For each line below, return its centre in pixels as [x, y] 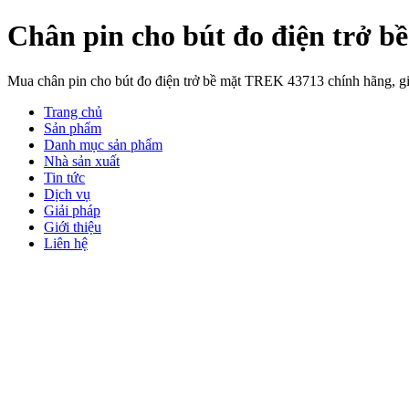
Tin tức [64, 177]
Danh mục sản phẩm [103, 144]
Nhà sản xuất [82, 161]
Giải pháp [72, 210]
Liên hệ [66, 243]
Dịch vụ [67, 194]
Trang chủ [73, 111]
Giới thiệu [73, 226]
